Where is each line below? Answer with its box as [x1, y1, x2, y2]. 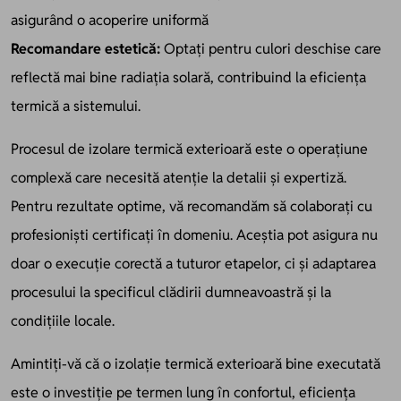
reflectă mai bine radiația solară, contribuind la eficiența [11, 67, 366, 87]
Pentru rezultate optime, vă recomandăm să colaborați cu [11, 196, 372, 216]
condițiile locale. [11, 311, 115, 330]
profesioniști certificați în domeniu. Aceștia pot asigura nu [11, 225, 378, 244]
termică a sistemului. [11, 96, 141, 115]
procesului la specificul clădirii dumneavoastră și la [11, 282, 331, 302]
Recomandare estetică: [11, 38, 160, 58]
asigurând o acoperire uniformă [11, 10, 209, 30]
